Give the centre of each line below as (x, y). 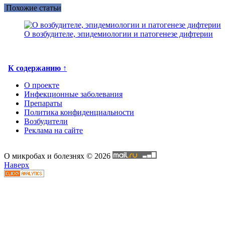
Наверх (17, 165)
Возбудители (46, 122)
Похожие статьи (33, 8)
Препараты (43, 103)
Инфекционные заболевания (73, 94)
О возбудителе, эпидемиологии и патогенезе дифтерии (119, 34)
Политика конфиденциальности (79, 113)
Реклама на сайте (53, 131)
